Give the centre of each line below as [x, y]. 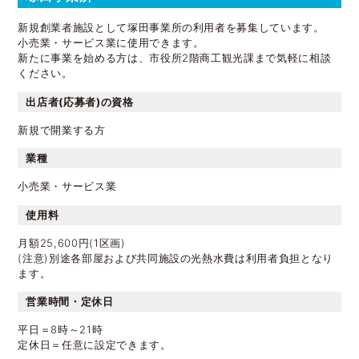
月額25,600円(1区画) [72, 242]
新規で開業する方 [62, 129]
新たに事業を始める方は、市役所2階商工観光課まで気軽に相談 [175, 58]
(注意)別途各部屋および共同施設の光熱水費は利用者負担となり [175, 258]
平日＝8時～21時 [61, 329]
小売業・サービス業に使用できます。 [111, 43]
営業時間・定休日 [70, 301]
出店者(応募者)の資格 [80, 101]
